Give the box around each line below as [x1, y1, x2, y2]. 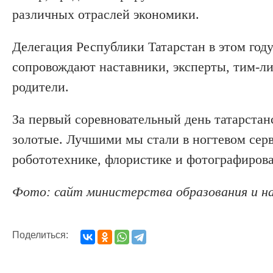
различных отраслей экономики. [12, 6, 199, 22]
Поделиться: [12, 229, 68, 240]
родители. [12, 79, 69, 94]
